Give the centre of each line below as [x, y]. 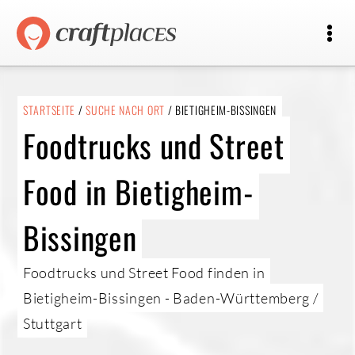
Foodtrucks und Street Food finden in [144, 273]
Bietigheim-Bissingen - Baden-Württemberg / [171, 298]
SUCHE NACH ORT [125, 110]
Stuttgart [53, 323]
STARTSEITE [49, 110]
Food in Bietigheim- [139, 191]
